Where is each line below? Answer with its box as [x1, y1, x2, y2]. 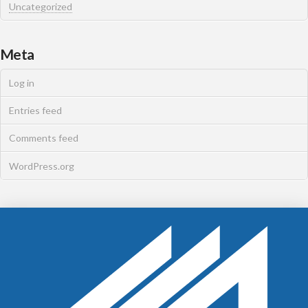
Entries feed [8, 104, 62, 117]
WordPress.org [8, 159, 74, 172]
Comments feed [8, 132, 78, 144]
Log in [8, 76, 34, 89]
